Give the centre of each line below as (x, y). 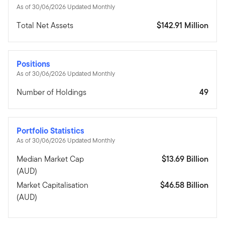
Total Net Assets (45, 25)
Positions (33, 64)
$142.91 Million (183, 25)
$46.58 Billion (184, 185)
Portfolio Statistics (50, 130)
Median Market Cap (50, 159)
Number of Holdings (51, 92)
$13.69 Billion (185, 159)
